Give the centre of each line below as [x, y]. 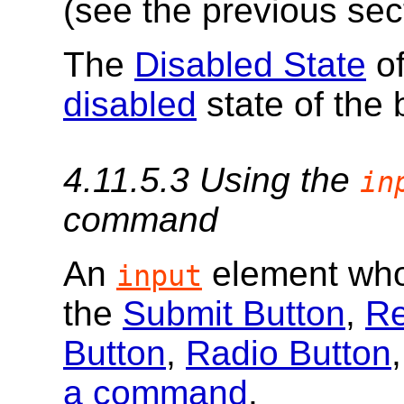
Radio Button [289, 353]
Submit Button [234, 314]
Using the [280, 180]
